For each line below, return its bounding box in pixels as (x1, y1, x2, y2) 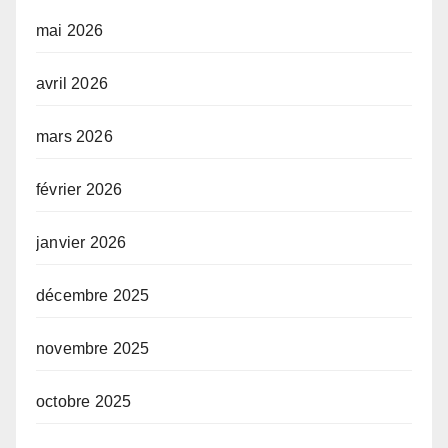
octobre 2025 (36, 393, 132, 411)
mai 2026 (36, 22, 104, 40)
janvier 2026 (36, 234, 127, 252)
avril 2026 (36, 75, 108, 93)
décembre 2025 (36, 287, 150, 305)
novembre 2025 (36, 340, 150, 358)
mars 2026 (36, 128, 113, 146)
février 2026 (36, 181, 123, 199)
